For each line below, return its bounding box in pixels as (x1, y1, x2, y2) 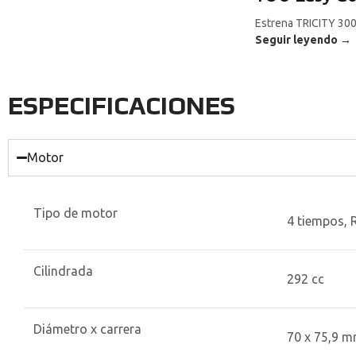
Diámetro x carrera (33, 322, 141, 336)
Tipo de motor (33, 206, 118, 220)
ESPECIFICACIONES (8, 91, 235, 120)
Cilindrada (33, 264, 93, 278)
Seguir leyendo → (254, 33, 351, 46)
